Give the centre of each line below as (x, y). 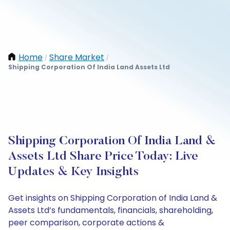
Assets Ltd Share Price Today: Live (103, 157)
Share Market (77, 57)
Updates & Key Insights (73, 172)
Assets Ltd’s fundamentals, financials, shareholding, (111, 210)
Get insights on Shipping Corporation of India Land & (113, 198)
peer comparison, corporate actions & (86, 223)
